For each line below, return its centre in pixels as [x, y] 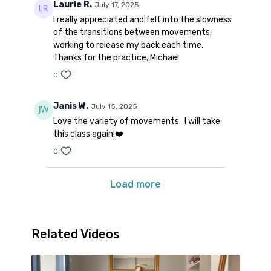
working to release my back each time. [128, 45]
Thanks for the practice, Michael [116, 58]
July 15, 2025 [114, 107]
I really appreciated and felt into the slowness [142, 20]
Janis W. [70, 106]
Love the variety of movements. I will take [136, 122]
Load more [135, 184]
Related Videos [75, 234]
